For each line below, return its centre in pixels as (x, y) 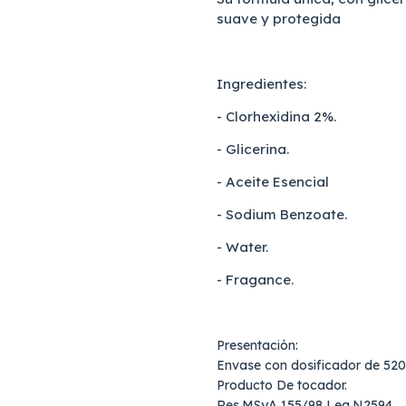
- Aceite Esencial (273, 181)
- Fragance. (255, 279)
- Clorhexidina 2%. (276, 116)
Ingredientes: (263, 83)
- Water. (242, 246)
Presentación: (257, 345)
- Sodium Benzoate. (282, 214)
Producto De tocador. (282, 385)
